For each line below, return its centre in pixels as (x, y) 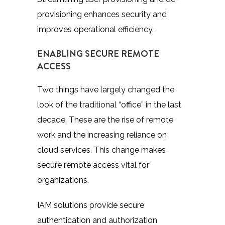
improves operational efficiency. (95, 29)
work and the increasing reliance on (102, 135)
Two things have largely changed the (106, 89)
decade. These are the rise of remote (105, 120)
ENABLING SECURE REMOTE (98, 53)
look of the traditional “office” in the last (109, 104)
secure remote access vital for (93, 165)
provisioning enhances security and (102, 14)
